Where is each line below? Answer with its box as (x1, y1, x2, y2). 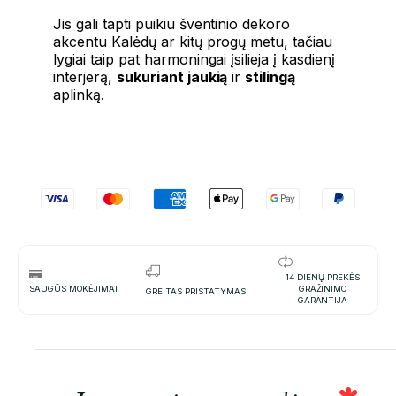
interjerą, (53, 68, 117, 87)
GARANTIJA (297, 295, 348, 306)
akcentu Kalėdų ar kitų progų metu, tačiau (53, 33, 333, 51)
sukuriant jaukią (116, 68, 228, 87)
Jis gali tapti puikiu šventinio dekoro (53, 15, 291, 34)
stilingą (245, 68, 296, 87)
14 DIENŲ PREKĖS (286, 272, 360, 283)
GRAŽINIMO (298, 284, 347, 294)
